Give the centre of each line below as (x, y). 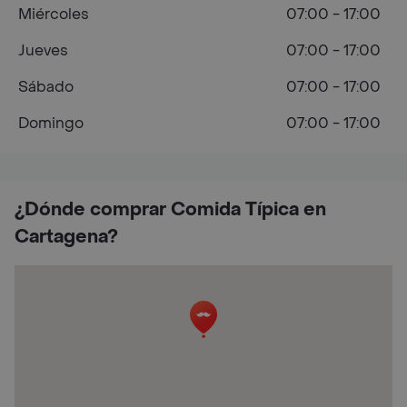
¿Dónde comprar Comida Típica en (170, 209)
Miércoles (54, 14)
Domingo (51, 123)
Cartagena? (66, 237)
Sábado (46, 86)
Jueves (43, 50)
